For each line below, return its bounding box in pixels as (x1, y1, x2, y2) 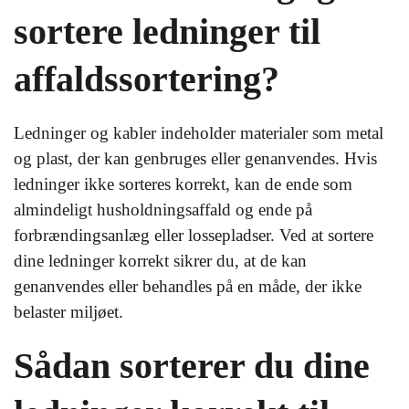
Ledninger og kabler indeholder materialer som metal (14, 123, 383, 142)
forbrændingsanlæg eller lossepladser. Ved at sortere (14, 225, 373, 245)
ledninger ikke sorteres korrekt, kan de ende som (14, 174, 352, 194)
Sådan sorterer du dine (14, 345, 370, 386)
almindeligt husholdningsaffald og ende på (14, 200, 312, 219)
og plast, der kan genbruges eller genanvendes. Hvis (14, 149, 377, 168)
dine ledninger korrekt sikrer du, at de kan (14, 251, 307, 270)
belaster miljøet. (14, 302, 123, 321)
